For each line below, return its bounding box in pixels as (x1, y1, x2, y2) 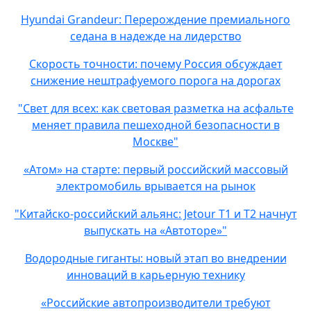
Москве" (133, 134, 178, 149)
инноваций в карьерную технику (66, 267, 245, 283)
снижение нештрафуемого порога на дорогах (31, 73, 280, 88)
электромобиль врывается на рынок (56, 178, 255, 194)
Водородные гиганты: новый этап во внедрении (24, 251, 287, 266)
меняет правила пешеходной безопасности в (31, 117, 280, 133)
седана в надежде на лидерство (69, 28, 242, 44)
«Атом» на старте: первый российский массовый (23, 162, 288, 177)
